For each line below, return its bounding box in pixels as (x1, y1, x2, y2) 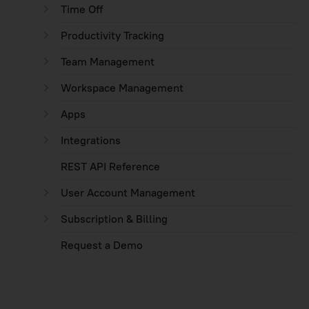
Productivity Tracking (61, 28, 164, 42)
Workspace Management (61, 81, 183, 94)
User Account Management (61, 186, 195, 199)
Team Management (61, 54, 154, 68)
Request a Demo (61, 238, 143, 252)
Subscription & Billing (61, 212, 168, 226)
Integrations (61, 133, 121, 147)
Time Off (61, 2, 103, 16)
